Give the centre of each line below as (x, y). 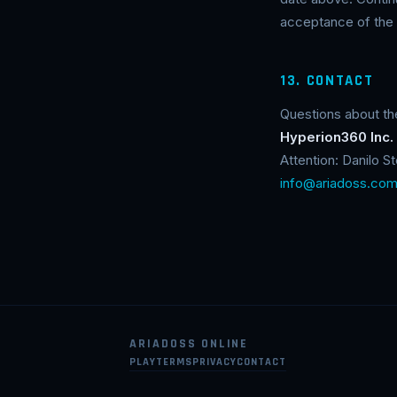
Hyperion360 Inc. (337, 137)
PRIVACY (214, 362)
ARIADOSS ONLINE (189, 344)
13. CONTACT (327, 81)
